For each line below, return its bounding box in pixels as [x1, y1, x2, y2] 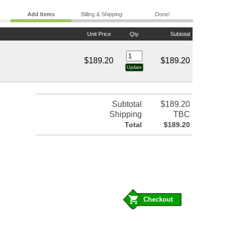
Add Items [27, 11, 55, 18]
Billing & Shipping [81, 11, 123, 18]
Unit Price [87, 31, 111, 37]
